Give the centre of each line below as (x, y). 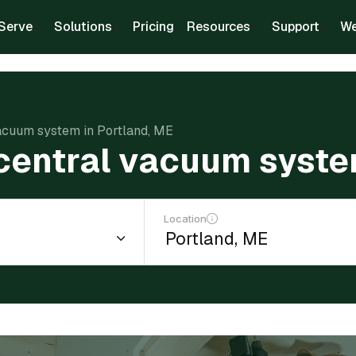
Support (295, 27)
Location (186, 219)
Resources (219, 27)
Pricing (153, 27)
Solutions (83, 27)
